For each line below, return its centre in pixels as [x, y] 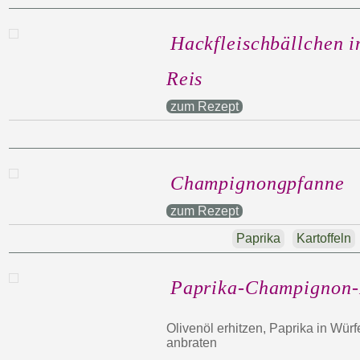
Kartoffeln [323, 238]
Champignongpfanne [257, 183]
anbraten [191, 343]
